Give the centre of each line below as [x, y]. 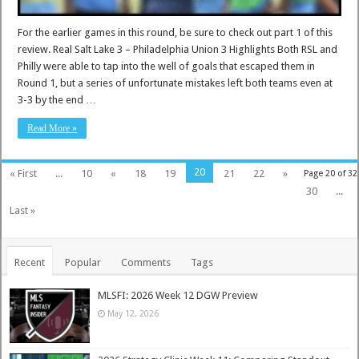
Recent [30, 263]
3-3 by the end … [57, 100]
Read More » [52, 129]
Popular [83, 263]
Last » [23, 211]
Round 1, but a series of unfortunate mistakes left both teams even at [175, 83]
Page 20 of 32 [330, 174]
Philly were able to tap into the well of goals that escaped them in [167, 67]
